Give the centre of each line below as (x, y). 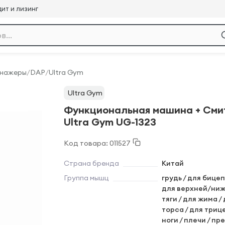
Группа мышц (86, 178)
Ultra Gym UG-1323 (110, 122)
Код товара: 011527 (97, 143)
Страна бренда (91, 163)
